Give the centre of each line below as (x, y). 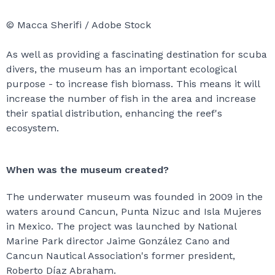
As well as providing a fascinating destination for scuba (137, 54)
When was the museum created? (87, 170)
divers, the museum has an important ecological (121, 69)
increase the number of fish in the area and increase (131, 99)
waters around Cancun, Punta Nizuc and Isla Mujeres (134, 211)
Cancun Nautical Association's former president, (121, 256)
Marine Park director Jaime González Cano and (118, 241)
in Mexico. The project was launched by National (121, 226)
